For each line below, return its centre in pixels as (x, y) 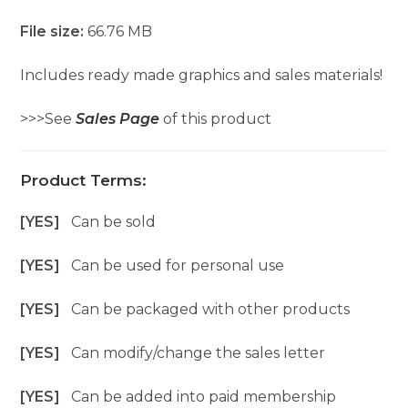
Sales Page (118, 118)
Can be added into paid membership (204, 396)
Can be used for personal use (178, 265)
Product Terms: (84, 180)
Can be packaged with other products (211, 309)
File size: (54, 31)
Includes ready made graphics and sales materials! (202, 75)
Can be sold (114, 221)
